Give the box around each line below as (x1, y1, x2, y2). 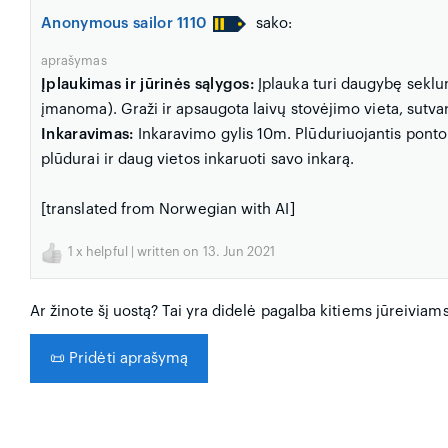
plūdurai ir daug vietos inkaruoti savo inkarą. (41, 152, 355, 168)
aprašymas (41, 55, 107, 68)
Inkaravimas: (41, 127, 134, 143)
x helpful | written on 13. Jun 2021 (73, 246, 276, 259)
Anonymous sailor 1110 (41, 16, 208, 32)
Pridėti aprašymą (65, 351, 189, 367)
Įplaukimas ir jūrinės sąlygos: (41, 77, 254, 93)
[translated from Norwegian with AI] (41, 202, 295, 218)
